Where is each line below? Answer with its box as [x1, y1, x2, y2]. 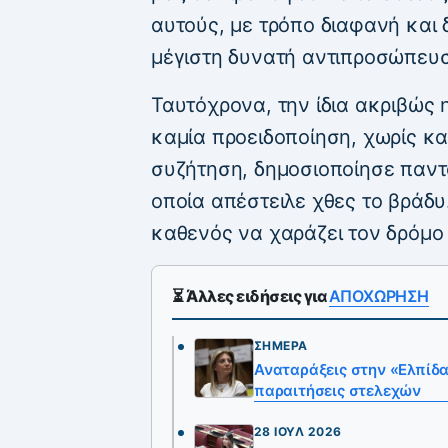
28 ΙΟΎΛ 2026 [254, 423, 342, 439]
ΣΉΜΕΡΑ [254, 337, 308, 353]
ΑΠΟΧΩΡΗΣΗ [328, 286, 429, 307]
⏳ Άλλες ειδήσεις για [172, 286, 329, 307]
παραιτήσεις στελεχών [254, 380, 422, 400]
